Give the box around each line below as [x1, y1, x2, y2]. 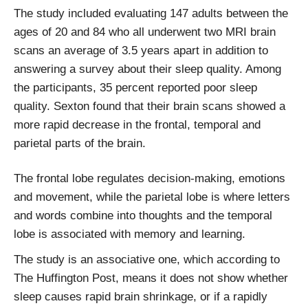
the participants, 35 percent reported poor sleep [14, 80, 257, 94]
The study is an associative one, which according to [14, 252, 280, 266]
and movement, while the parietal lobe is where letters [14, 190, 290, 203]
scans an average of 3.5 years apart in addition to [14, 43, 268, 57]
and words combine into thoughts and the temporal [14, 208, 272, 222]
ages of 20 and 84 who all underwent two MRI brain [14, 25, 276, 38]
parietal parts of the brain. [14, 136, 146, 150]
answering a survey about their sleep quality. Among [14, 62, 281, 76]
